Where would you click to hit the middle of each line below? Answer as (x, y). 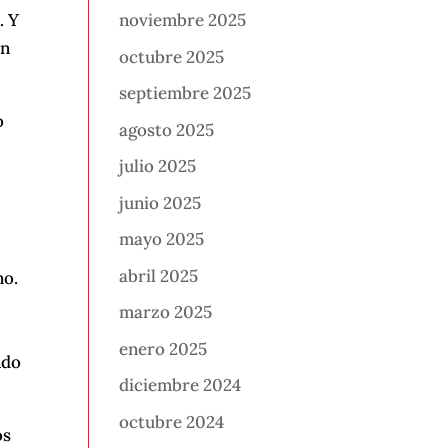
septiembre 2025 (185, 93)
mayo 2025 (162, 239)
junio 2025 (160, 202)
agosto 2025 (167, 129)
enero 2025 (163, 348)
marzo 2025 (166, 312)
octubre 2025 (172, 56)
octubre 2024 (172, 421)
